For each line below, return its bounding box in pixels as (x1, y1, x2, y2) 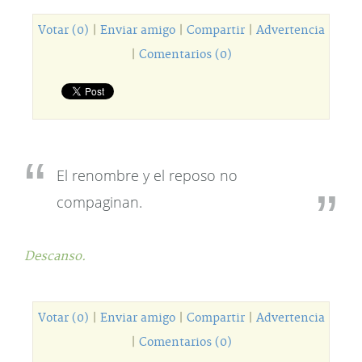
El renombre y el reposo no (57, 166, 238, 185)
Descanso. (24, 249, 86, 264)
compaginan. (57, 192, 142, 212)
